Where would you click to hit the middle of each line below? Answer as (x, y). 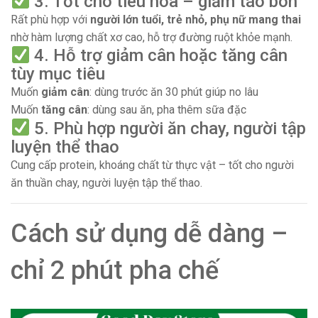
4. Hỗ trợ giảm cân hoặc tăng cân (159, 56)
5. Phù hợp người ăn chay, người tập (168, 128)
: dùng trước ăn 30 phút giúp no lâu (174, 92)
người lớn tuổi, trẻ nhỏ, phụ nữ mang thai (196, 19)
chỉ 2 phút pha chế (115, 270)
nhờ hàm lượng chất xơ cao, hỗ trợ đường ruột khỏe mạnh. (152, 37)
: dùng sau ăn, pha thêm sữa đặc (167, 110)
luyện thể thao (65, 147)
